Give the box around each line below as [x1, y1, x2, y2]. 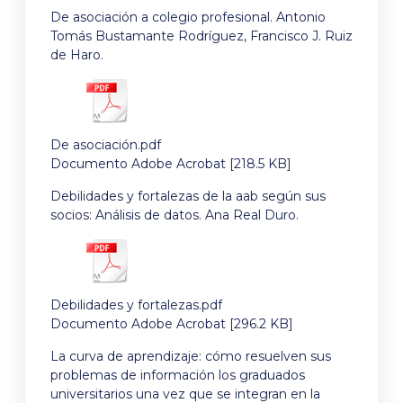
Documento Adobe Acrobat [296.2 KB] [50, 316, 293, 333]
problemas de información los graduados [50, 366, 305, 383]
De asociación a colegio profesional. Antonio [50, 8, 326, 25]
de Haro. [50, 46, 103, 63]
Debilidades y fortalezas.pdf [50, 297, 222, 314]
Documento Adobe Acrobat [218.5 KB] [50, 156, 291, 173]
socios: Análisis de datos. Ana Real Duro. [50, 206, 299, 223]
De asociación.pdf [50, 137, 161, 154]
